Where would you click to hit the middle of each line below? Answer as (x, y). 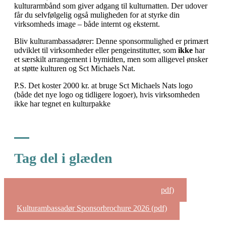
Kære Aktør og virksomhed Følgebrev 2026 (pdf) (95, 190)
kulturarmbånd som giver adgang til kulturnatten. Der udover (111, 6)
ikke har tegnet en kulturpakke (62, 103)
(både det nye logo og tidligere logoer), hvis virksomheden (107, 94)
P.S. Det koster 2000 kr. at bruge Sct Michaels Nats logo (103, 85)
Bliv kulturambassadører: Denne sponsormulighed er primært (111, 41)
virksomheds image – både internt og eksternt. (88, 24)
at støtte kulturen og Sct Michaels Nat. (75, 68)
